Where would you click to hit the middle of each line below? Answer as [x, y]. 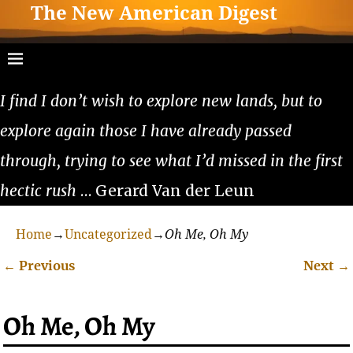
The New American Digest [154, 14]
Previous [46, 265]
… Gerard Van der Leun [165, 190]
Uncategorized [108, 234]
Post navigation [79, 284]
